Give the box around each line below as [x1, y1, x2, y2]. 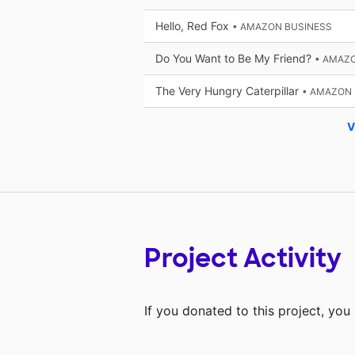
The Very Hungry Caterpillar [155, 84, 302, 98]
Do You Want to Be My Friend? [155, 52, 315, 66]
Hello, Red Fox [155, 19, 232, 33]
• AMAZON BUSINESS [232, 21, 332, 33]
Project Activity [144, 241, 342, 275]
